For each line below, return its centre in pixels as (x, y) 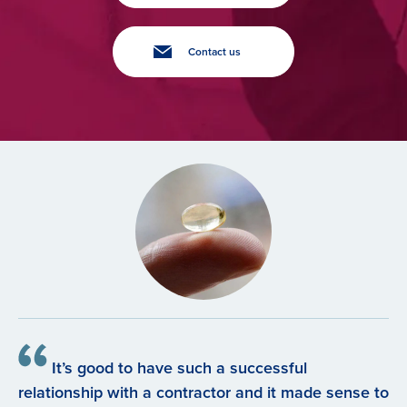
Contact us (214, 51)
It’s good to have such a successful (177, 367)
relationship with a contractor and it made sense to (203, 392)
